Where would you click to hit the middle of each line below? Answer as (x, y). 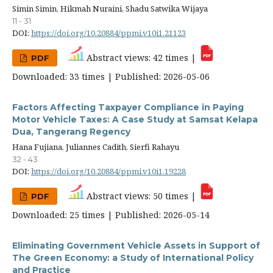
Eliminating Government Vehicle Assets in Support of (136, 245)
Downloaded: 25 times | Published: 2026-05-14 (111, 214)
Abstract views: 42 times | (142, 57)
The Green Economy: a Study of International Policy (133, 257)
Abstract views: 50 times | (142, 196)
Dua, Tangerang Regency (71, 131)
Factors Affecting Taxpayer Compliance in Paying (128, 107)
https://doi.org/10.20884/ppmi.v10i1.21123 (108, 33)
